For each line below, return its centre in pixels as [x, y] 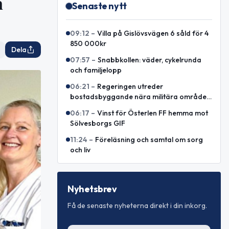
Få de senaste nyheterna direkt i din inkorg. [137, 205]
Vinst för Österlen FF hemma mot [153, 113]
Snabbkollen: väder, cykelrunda [150, 60]
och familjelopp [96, 70]
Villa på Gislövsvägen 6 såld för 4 [153, 33]
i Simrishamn [91, 107]
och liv [80, 150]
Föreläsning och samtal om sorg [149, 140]
